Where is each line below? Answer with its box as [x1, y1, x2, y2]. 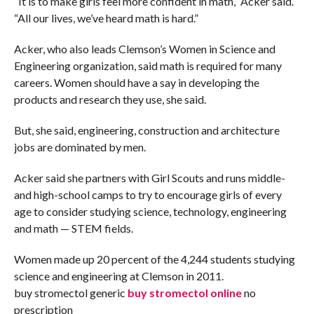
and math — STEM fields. [13, 221, 133, 235]
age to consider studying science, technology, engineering [13, 204, 287, 218]
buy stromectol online [127, 285, 242, 299]
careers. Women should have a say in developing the [13, 75, 259, 89]
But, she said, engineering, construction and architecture [13, 123, 280, 137]
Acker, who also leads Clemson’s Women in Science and [13, 41, 275, 55]
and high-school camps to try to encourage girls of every [13, 187, 282, 201]
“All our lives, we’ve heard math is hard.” [13, 11, 198, 25]
